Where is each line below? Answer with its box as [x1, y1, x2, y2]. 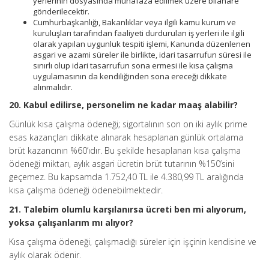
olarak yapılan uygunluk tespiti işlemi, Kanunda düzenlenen [33, 38, 250, 49]
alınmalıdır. [33, 82, 73, 92]
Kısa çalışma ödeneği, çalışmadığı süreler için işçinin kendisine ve [9, 236, 256, 247]
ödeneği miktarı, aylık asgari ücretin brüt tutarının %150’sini [9, 158, 234, 169]
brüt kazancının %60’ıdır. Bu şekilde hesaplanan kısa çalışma [9, 145, 241, 156]
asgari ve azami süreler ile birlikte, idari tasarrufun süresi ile [33, 49, 252, 60]
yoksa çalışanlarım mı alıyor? [9, 217, 133, 228]
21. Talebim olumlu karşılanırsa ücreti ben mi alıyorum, [9, 204, 246, 215]
